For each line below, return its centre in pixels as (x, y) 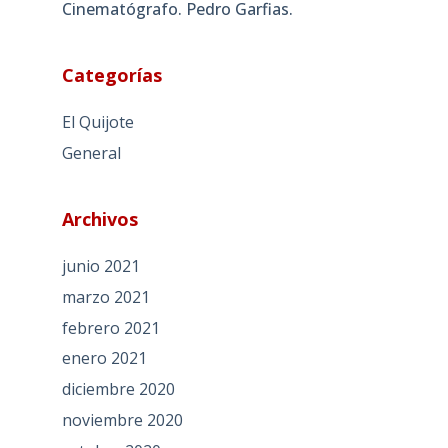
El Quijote (97, 122)
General (91, 153)
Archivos (99, 219)
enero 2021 (104, 358)
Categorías (111, 75)
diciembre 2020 (118, 389)
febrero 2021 (110, 327)
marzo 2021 (105, 296)
